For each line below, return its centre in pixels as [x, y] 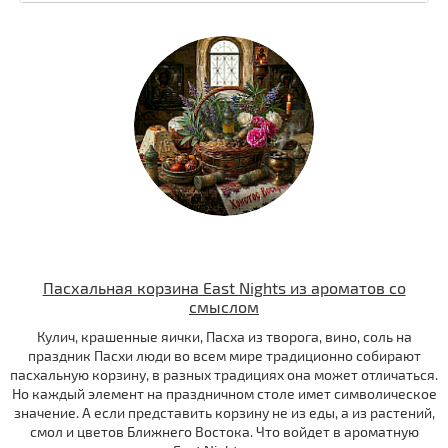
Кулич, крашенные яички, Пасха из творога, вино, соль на [224, 337]
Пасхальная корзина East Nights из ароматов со [224, 288]
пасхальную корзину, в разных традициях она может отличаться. [224, 375]
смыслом [224, 307]
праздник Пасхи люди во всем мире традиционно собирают [224, 356]
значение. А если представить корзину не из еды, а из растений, [224, 413]
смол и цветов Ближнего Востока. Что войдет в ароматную [224, 432]
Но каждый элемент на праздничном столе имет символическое [224, 394]
